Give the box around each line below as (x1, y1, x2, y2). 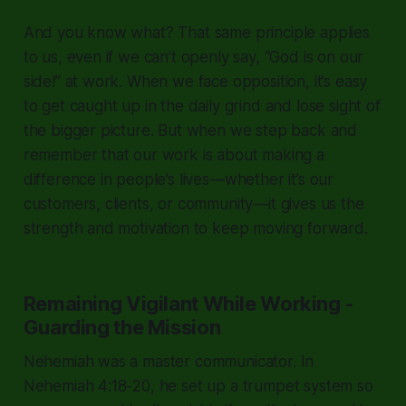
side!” (23, 72, 61, 91)
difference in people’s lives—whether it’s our (23, 169, 334, 188)
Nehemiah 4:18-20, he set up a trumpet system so (23, 376, 373, 395)
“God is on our (264, 47, 364, 66)
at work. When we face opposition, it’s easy (60, 72, 368, 91)
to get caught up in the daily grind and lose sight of (23, 96, 381, 115)
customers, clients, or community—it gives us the (23, 194, 364, 213)
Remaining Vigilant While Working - (23, 291, 354, 315)
